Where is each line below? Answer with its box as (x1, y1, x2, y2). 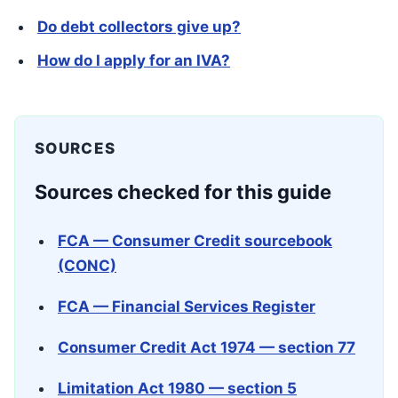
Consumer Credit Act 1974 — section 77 (58, 338, 355, 356)
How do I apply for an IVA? (37, 52, 230, 69)
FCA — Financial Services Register (58, 298, 315, 315)
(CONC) (58, 257, 116, 275)
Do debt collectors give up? (37, 18, 241, 36)
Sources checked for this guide (35, 180, 331, 203)
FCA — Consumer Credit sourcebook (58, 232, 332, 250)
